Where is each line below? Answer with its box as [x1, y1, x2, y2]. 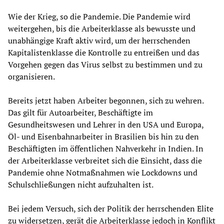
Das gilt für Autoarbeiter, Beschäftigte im [8, 107, 153, 118]
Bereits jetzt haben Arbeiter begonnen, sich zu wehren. [8, 95, 203, 106]
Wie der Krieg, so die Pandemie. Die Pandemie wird [8, 11, 190, 22]
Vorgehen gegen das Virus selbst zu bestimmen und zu [8, 59, 202, 70]
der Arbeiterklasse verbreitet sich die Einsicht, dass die [8, 155, 202, 166]
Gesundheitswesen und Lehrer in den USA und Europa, [8, 119, 203, 130]
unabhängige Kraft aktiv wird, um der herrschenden [8, 35, 190, 46]
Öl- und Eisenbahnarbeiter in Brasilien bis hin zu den [8, 131, 199, 142]
